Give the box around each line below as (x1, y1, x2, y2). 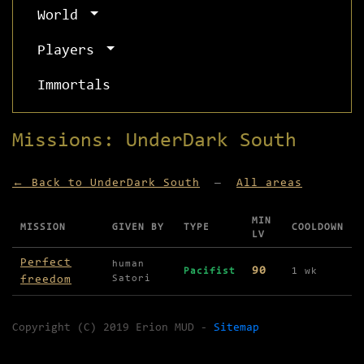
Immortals (37, 79, 110, 94)
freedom (20, 274, 71, 287)
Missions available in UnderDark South (11, 249, 282, 262)
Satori (112, 274, 151, 284)
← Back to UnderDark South (12, 178, 200, 189)
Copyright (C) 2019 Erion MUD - (12, 323, 214, 335)
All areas (236, 178, 302, 189)
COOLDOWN (292, 223, 344, 233)
